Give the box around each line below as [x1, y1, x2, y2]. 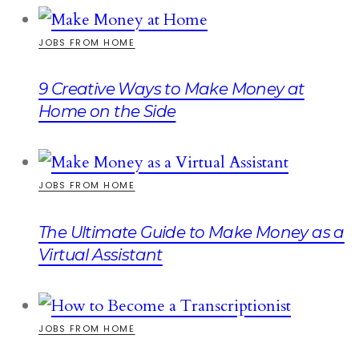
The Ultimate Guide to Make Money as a [38, 222, 345, 242]
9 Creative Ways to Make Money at [38, 79, 305, 99]
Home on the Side [38, 102, 176, 122]
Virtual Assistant [38, 244, 163, 264]
